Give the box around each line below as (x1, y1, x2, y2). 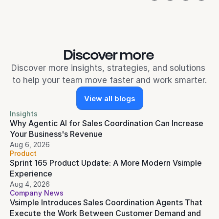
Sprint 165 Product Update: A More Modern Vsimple (10, 158, 202, 168)
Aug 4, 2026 (10, 180, 50, 188)
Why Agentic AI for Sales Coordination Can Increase (10, 118, 203, 128)
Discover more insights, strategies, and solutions (11, 63, 205, 73)
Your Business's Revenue (10, 129, 103, 139)
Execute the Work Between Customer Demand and (10, 208, 201, 218)
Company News (10, 189, 64, 197)
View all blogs (84, 93, 135, 103)
